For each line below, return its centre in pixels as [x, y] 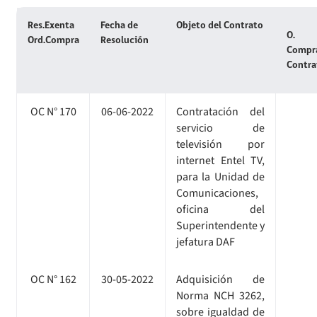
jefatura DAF [206, 242]
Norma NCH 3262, [220, 295]
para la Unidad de [220, 177]
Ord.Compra [53, 40]
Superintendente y [220, 225]
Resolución [125, 40]
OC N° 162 [53, 279]
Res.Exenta [51, 25]
